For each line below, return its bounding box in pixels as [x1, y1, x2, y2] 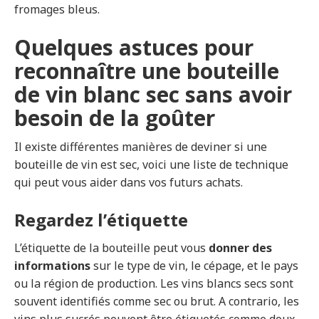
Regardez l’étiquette [14, 208, 188, 232]
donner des [209, 240, 272, 256]
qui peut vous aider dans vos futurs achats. [14, 174, 243, 191]
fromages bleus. [14, 1, 100, 18]
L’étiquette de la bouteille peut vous [14, 240, 209, 256]
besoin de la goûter [14, 103, 215, 133]
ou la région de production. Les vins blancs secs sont [14, 276, 293, 292]
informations [14, 258, 90, 274]
